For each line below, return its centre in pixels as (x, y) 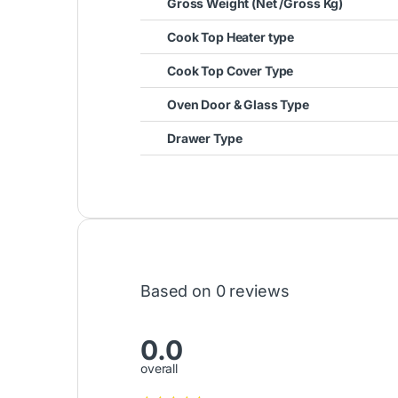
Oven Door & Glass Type (238, 104)
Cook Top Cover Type (231, 70)
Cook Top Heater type (231, 36)
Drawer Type (205, 138)
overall (159, 368)
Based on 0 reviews (215, 291)
